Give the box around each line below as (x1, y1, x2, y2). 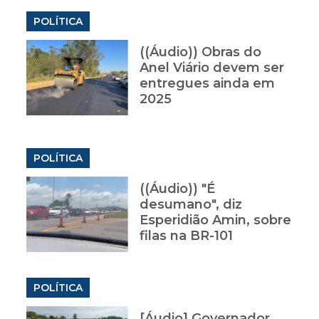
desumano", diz (139, 197, 242, 213)
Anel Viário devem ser (139, 60, 284, 76)
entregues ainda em (139, 75, 275, 92)
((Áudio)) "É (139, 181, 215, 197)
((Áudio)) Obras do (139, 44, 261, 61)
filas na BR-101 (139, 228, 233, 244)
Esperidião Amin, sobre (139, 212, 291, 229)
